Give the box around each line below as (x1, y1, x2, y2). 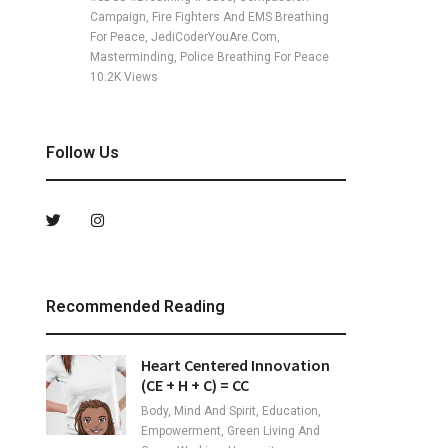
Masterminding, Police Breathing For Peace (90, 50, 329, 64)
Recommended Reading (46, 297, 225, 316)
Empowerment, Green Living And (141, 424, 320, 438)
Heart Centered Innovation (141, 355, 330, 375)
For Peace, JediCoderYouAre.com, (90, 30, 280, 44)
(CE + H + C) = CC (141, 375, 249, 395)
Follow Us (46, 143, 119, 162)
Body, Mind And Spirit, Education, (141, 404, 321, 418)
